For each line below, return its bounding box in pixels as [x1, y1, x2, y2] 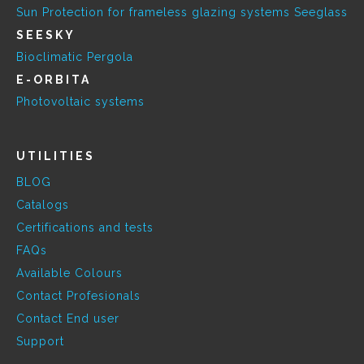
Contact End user [16, 312, 119, 325]
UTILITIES [16, 149, 95, 162]
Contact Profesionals [16, 289, 141, 302]
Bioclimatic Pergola [16, 50, 133, 63]
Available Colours [16, 266, 123, 279]
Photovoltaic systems [16, 95, 145, 108]
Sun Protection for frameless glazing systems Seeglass [16, 6, 348, 19]
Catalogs [16, 198, 69, 211]
